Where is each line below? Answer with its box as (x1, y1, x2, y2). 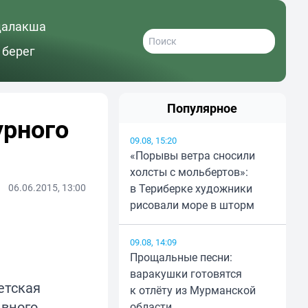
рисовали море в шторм (129, 197, 254, 213)
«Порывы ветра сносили (129, 148, 255, 164)
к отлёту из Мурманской (129, 283, 256, 298)
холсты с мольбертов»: (129, 164, 248, 180)
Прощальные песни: (129, 250, 232, 265)
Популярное (167, 100, 238, 117)
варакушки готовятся (129, 266, 242, 282)
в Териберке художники (129, 181, 252, 197)
